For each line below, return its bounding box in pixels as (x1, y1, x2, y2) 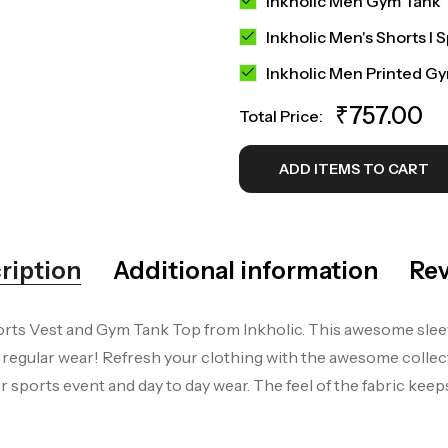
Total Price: (239, 105, 323, 126)
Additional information (112, 255, 378, 285)
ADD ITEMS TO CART (279, 159, 429, 178)
